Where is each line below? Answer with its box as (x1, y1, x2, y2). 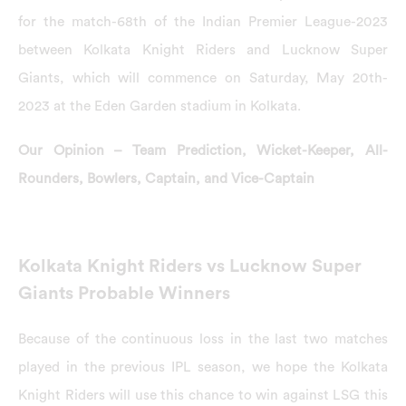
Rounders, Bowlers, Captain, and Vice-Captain (18, 171, 314, 187)
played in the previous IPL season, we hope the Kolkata (18, 359, 388, 374)
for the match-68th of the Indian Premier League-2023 (18, 14, 388, 29)
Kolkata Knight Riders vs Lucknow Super (18, 256, 362, 275)
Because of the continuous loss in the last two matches (18, 331, 388, 346)
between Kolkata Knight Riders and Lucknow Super (18, 42, 388, 57)
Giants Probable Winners (18, 284, 230, 303)
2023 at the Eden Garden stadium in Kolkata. (18, 98, 301, 113)
